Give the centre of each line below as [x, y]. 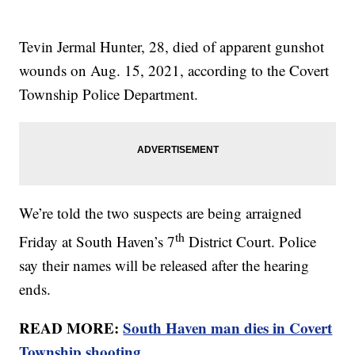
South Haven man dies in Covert [228, 328]
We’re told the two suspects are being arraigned [161, 213]
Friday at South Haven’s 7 [97, 242]
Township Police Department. [109, 94]
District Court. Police [251, 242]
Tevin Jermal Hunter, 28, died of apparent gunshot [172, 47]
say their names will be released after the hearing [164, 265]
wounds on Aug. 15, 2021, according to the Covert [174, 71]
